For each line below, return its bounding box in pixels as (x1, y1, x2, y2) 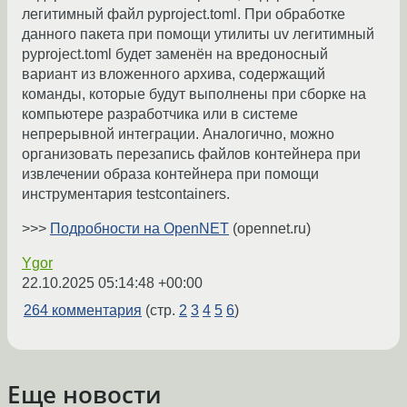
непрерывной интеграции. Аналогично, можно (22, 126, 334, 143)
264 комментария (24, 303, 142, 319)
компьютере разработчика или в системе (22, 106, 298, 123)
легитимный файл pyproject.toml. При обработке (22, 6, 345, 23)
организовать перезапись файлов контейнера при (22, 146, 361, 163)
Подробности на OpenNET (50, 221, 229, 237)
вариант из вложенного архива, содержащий (22, 66, 325, 83)
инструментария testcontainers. (22, 186, 230, 203)
